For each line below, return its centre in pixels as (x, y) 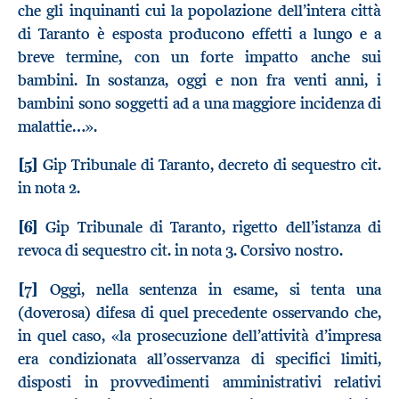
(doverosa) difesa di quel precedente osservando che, (199, 312)
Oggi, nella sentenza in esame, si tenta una (210, 289)
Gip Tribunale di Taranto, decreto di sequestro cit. (210, 165)
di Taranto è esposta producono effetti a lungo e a (199, 33)
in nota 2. (49, 188)
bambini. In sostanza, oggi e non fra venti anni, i (199, 80)
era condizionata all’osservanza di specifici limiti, (199, 358)
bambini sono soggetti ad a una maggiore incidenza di (199, 103)
